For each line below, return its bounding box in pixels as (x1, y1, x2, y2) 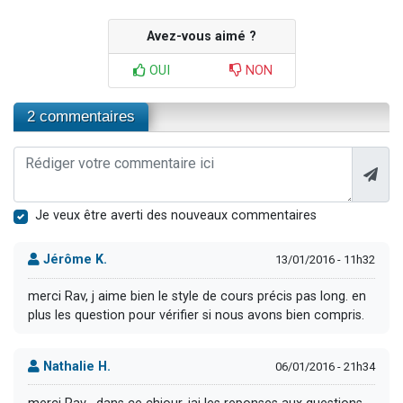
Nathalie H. (40, 358, 111, 374)
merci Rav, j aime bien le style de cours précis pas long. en (28, 289, 366, 305)
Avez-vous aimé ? (147, 28, 256, 44)
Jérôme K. (40, 252, 107, 268)
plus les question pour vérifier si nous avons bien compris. (28, 308, 364, 324)
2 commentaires (27, 107, 135, 125)
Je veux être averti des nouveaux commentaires (35, 207, 317, 223)
